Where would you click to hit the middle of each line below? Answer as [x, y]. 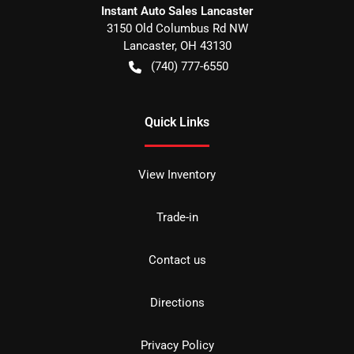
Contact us [177, 260]
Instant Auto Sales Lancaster [177, 11]
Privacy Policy [177, 345]
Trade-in [177, 217]
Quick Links [177, 122]
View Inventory [177, 175]
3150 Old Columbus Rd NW [177, 28]
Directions [177, 303]
